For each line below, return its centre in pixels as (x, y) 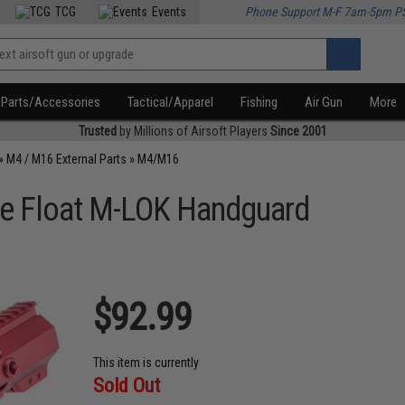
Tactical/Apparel (171, 102)
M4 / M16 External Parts (67, 159)
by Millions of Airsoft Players (193, 131)
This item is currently (146, 363)
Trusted (97, 131)
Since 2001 (298, 131)
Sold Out (127, 386)
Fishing (259, 102)
